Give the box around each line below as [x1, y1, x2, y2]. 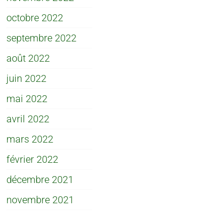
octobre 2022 [6, 11, 64, 24]
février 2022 [6, 153, 59, 165]
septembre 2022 [6, 32, 77, 44]
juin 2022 [6, 72, 47, 84]
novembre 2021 [6, 193, 74, 206]
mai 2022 [6, 92, 48, 105]
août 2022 [6, 52, 50, 64]
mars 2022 [6, 133, 54, 145]
